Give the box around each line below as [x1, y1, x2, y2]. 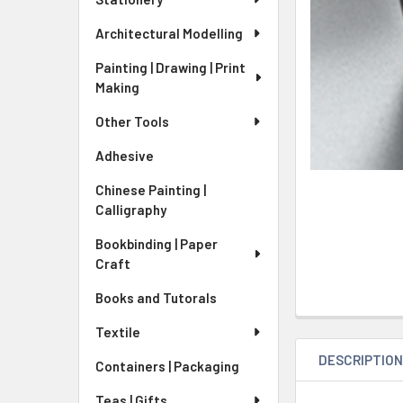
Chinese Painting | [95, 182, 206, 198]
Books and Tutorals [95, 290, 217, 306]
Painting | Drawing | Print [95, 59, 246, 76]
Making [95, 79, 139, 95]
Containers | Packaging [95, 358, 239, 374]
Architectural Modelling [95, 25, 243, 41]
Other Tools [95, 113, 169, 130]
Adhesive [95, 148, 154, 164]
